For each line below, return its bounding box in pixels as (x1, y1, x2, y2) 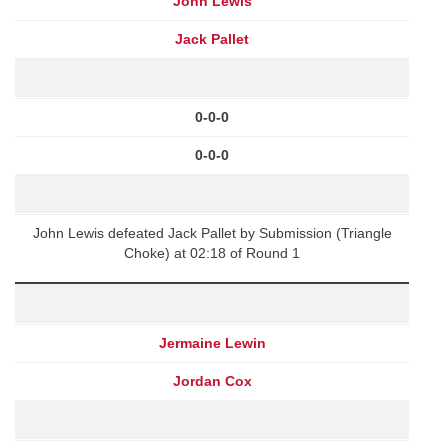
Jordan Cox (172, 372, 252, 389)
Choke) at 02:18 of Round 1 (124, 244, 300, 261)
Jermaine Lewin (158, 334, 266, 351)
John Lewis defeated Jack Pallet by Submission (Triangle (32, 224, 392, 241)
